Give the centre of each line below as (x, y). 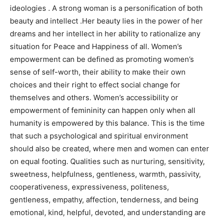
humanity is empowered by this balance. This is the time (107, 123)
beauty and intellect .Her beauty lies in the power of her (106, 21)
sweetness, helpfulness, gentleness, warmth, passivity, (105, 174)
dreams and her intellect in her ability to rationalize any (105, 34)
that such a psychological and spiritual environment (99, 136)
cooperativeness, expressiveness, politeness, (89, 187)
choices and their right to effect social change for (95, 85)
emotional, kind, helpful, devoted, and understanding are (108, 212)
